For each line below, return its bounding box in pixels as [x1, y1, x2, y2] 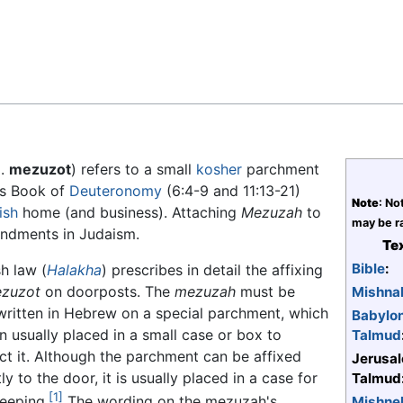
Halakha [46, 261, 102, 280]
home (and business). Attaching [18, 203, 241, 222]
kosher [196, 160, 242, 179]
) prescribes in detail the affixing [101, 261, 323, 280]
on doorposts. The [40, 282, 175, 301]
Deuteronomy [69, 182, 162, 201]
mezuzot [9, 160, 71, 179]
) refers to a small [71, 160, 196, 179]
